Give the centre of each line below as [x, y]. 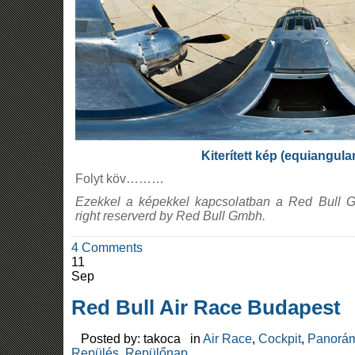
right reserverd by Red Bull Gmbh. [170, 216]
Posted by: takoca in [137, 338]
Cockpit [280, 338]
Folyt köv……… [120, 179]
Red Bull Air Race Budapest [206, 308]
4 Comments [107, 248]
